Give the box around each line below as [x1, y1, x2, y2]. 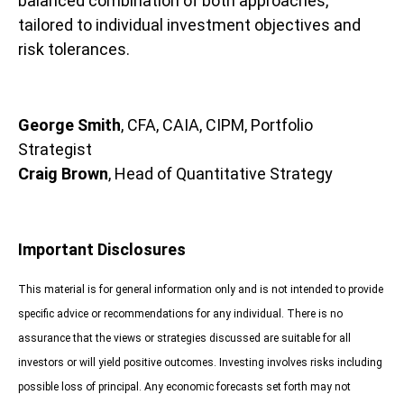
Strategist [18, 140, 92, 160]
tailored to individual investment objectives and [18, 15, 361, 35]
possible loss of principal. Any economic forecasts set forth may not [18, 381, 351, 394]
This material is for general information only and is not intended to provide [18, 283, 383, 297]
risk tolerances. [18, 40, 130, 60]
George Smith [18, 115, 121, 135]
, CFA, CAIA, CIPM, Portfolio [121, 115, 313, 135]
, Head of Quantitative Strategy [108, 164, 333, 184]
